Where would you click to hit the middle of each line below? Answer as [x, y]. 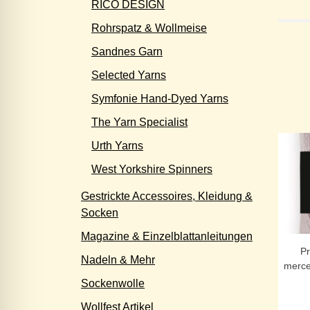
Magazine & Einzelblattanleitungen [167, 236]
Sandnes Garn [127, 52]
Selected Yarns [129, 75]
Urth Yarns [117, 146]
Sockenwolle [113, 283]
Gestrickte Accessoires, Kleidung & [167, 196]
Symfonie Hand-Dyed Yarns [160, 99]
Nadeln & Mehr [118, 260]
